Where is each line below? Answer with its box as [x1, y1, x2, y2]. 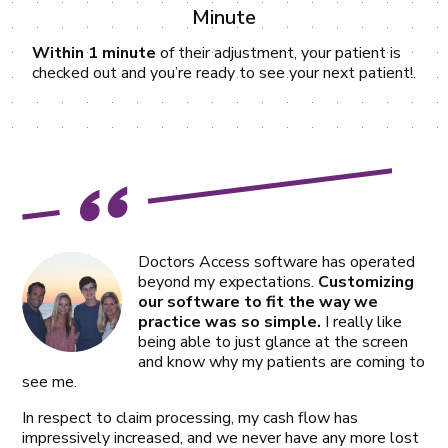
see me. [22, 370, 78, 393]
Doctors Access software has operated [138, 250, 416, 273]
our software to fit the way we [138, 290, 379, 313]
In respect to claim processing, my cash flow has [22, 406, 359, 429]
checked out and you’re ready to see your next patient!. [32, 61, 416, 84]
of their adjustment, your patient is [156, 41, 401, 64]
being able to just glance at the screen [138, 330, 409, 353]
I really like [321, 310, 403, 333]
